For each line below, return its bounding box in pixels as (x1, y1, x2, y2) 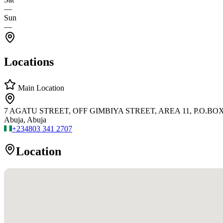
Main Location (16, 84, 64, 93)
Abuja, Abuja (4, 115, 46, 124)
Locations (4, 55, 54, 69)
